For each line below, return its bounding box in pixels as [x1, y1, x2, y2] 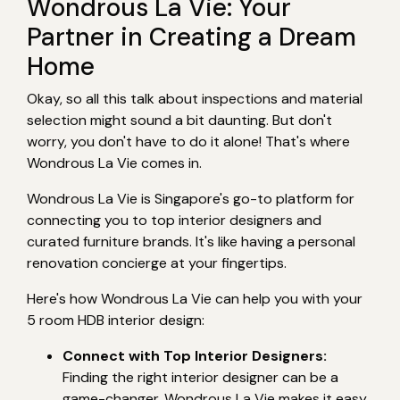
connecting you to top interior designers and [27, 210, 321, 229]
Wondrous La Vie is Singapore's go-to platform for [27, 188, 354, 208]
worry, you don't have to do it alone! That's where [27, 131, 350, 151]
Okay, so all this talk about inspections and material [27, 88, 362, 108]
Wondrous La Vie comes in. [27, 153, 202, 172]
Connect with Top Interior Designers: [62, 346, 327, 365]
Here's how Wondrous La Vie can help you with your [27, 288, 362, 308]
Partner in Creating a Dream [27, 20, 356, 54]
